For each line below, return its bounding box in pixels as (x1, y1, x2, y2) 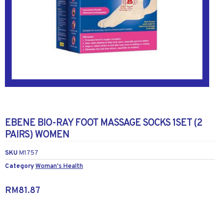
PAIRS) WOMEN (5, 128, 69, 141)
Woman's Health (35, 162, 83, 170)
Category (5, 162, 34, 170)
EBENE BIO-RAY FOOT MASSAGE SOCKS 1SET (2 (5, 116, 202, 130)
